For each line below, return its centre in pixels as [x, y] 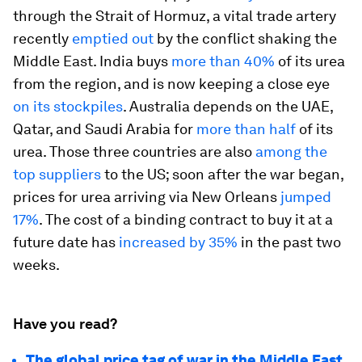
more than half [246, 129]
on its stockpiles [68, 106]
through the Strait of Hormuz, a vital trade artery [175, 16]
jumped [306, 197]
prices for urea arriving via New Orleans [147, 197]
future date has [66, 242]
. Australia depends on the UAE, [228, 106]
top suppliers [57, 174]
